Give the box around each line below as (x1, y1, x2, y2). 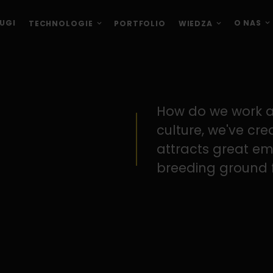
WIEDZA (178, 18, 213, 29)
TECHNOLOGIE (28, 18, 93, 29)
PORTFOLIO (114, 18, 166, 29)
